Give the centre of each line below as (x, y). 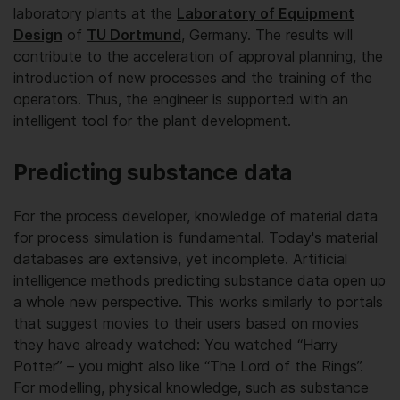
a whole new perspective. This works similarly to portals (198, 301)
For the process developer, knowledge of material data (196, 216)
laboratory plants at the (95, 13)
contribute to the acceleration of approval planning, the (198, 56)
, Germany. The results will (267, 34)
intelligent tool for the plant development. (152, 120)
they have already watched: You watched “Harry (176, 344)
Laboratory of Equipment (266, 13)
